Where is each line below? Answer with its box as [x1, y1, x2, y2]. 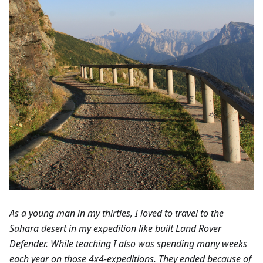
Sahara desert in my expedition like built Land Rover [9, 221, 221, 235]
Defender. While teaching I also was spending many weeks [9, 237, 247, 250]
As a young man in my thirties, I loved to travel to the [9, 206, 224, 220]
